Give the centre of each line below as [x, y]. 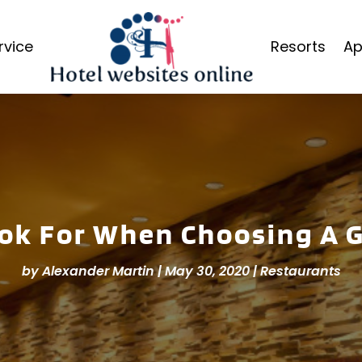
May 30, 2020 [207, 271]
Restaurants [300, 271]
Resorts [299, 46]
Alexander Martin [98, 271]
